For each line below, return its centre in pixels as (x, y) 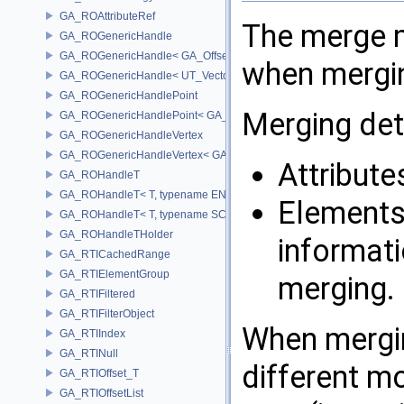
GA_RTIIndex (92, 333)
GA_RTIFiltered (97, 294)
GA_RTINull (89, 353)
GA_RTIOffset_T (99, 373)
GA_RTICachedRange (115, 254)
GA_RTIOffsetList (101, 393)
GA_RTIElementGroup (115, 274)
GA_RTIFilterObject (107, 313)
